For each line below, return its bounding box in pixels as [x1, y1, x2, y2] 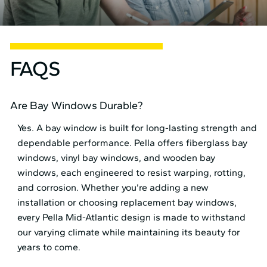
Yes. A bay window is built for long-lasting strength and [17, 122, 257, 134]
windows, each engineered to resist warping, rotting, [17, 167, 246, 179]
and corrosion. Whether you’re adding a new [17, 182, 209, 194]
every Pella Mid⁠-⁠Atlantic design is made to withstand [17, 212, 246, 223]
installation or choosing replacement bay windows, [17, 197, 237, 209]
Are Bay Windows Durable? [10, 99, 143, 113]
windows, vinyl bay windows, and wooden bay [17, 152, 216, 164]
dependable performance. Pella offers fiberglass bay [17, 137, 248, 149]
